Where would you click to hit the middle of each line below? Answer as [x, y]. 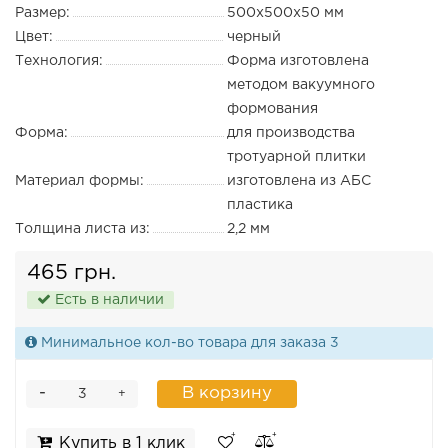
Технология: [59, 61]
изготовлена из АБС [299, 181]
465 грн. [71, 273]
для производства [291, 133]
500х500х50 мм [285, 13]
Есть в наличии [107, 300]
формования [272, 109]
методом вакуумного [301, 85]
